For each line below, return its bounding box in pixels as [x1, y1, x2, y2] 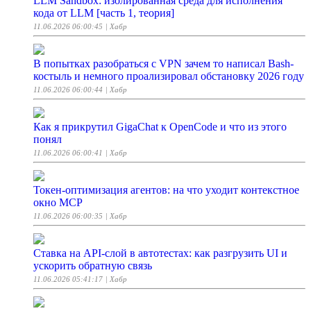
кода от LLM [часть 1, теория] [33, 7, 174, 19]
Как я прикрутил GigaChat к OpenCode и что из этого [33, 121, 287, 133]
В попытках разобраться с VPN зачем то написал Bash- [33, 58, 294, 70]
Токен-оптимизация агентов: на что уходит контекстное [33, 184, 299, 196]
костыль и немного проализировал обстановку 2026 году [33, 70, 304, 83]
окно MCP [33, 196, 83, 209]
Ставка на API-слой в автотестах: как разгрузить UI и [33, 247, 287, 260]
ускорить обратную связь [33, 260, 152, 272]
